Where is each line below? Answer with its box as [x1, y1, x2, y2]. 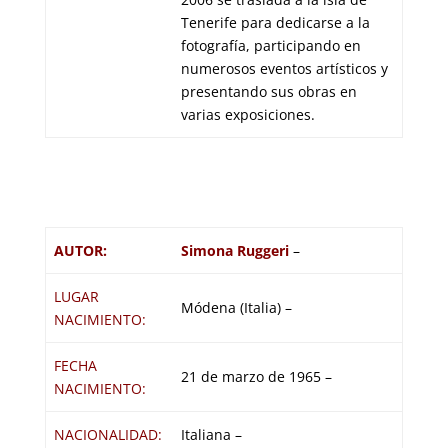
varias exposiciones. [181, 104, 315, 124]
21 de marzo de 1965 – [181, 366, 332, 386]
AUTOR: [54, 240, 107, 260]
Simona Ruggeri [181, 240, 289, 260]
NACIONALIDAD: [54, 424, 162, 444]
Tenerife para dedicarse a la [181, 12, 370, 32]
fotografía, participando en [181, 35, 361, 55]
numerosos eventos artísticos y [181, 58, 388, 78]
